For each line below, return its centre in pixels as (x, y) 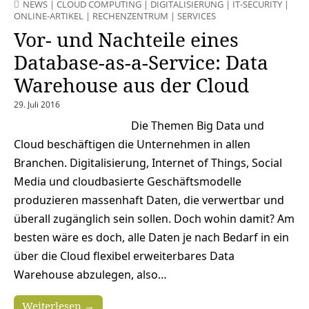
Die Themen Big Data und (198, 125)
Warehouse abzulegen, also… (90, 274)
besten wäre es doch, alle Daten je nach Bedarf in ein (151, 237)
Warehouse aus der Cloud (131, 84)
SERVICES (197, 16)
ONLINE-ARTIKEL (49, 16)
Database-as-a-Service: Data (141, 62)
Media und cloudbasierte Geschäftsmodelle (128, 181)
